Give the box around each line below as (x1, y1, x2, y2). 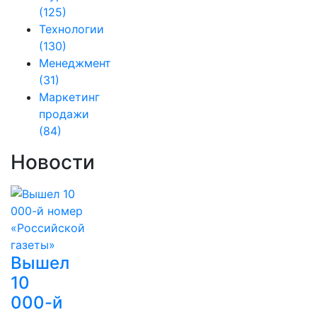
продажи (39, 107, 89, 121)
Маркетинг (39, 90, 100, 104)
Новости (11, 150, 95, 174)
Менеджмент (39, 56, 111, 70)
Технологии (39, 22, 104, 36)
